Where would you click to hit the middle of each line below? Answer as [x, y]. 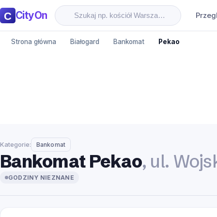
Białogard [85, 41]
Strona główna [34, 41]
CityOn [31, 15]
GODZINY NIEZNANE [41, 178]
